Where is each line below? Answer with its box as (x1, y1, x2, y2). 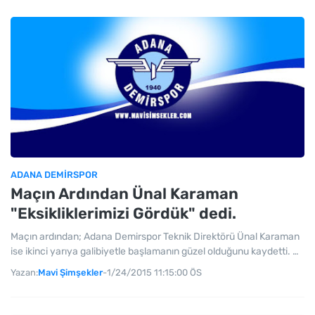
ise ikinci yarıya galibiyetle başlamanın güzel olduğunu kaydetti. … (11, 245, 299, 257)
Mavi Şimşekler (38, 267, 103, 278)
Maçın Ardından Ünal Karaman (11, 184, 238, 203)
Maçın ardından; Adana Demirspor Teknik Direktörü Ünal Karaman (11, 231, 300, 243)
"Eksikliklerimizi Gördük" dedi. (11, 204, 236, 223)
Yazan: (11, 267, 38, 278)
